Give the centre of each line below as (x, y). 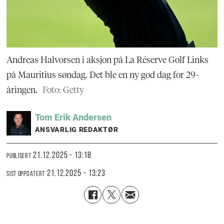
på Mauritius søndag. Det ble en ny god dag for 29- (103, 74)
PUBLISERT (19, 156)
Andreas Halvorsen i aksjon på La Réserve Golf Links (108, 59)
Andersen (92, 117)
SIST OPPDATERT (26, 174)
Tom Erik (52, 117)
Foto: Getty (63, 89)
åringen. (22, 89)
